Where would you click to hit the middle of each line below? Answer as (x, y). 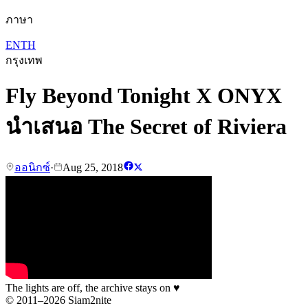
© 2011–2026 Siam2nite (58, 300)
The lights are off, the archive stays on (89, 287)
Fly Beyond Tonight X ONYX (144, 96)
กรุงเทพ (24, 60)
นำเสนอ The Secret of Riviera (146, 127)
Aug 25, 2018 (93, 167)
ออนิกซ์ (32, 167)
